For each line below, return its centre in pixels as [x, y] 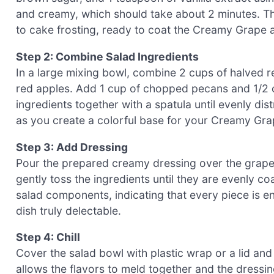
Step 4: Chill [48, 237]
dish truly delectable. [68, 210]
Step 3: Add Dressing [72, 147]
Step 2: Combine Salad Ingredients [107, 56]
